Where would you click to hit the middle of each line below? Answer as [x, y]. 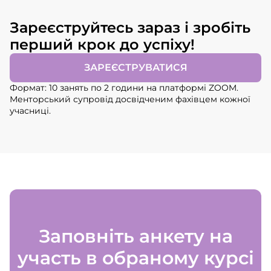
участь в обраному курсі [135, 258]
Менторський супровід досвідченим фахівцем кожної [130, 100]
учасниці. [30, 111]
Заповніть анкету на [135, 237]
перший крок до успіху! [102, 45]
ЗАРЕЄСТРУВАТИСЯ [135, 68]
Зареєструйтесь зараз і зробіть [130, 28]
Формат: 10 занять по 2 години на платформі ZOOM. [124, 88]
